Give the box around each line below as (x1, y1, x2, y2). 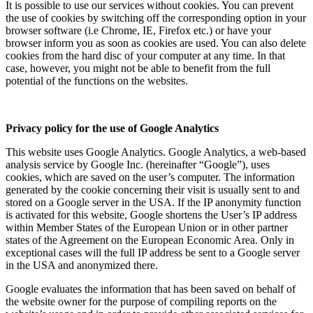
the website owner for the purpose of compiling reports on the (6, 295, 277, 307)
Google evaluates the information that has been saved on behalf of (6, 282, 296, 295)
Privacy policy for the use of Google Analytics (6, 122, 219, 134)
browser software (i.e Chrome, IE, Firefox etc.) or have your (6, 24, 271, 36)
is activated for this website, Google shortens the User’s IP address (6, 208, 297, 221)
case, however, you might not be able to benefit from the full (6, 61, 270, 74)
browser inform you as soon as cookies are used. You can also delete (6, 36, 306, 49)
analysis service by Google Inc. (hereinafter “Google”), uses (6, 158, 270, 170)
